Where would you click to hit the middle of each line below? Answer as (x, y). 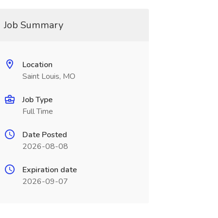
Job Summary (33, 25)
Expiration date (49, 170)
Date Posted (45, 135)
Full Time (37, 111)
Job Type (37, 100)
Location (37, 65)
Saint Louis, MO (49, 76)
